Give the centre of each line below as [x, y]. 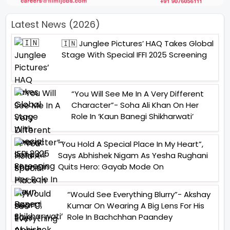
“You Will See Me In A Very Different [138, 94]
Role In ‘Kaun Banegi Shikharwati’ [132, 117]
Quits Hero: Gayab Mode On [111, 167]
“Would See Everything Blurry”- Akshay [139, 195]
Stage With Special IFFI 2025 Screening [134, 55]
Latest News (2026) [56, 25]
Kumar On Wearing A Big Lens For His [136, 206]
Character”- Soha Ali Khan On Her [135, 105]
